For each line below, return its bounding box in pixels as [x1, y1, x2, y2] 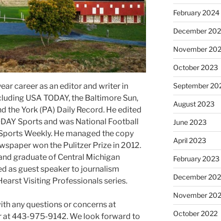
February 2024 [173, 8, 220, 17]
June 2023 [173, 117, 207, 126]
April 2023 [173, 136, 206, 145]
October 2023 [173, 63, 218, 72]
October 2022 [173, 209, 218, 218]
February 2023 [173, 154, 220, 163]
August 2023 [173, 99, 215, 108]
